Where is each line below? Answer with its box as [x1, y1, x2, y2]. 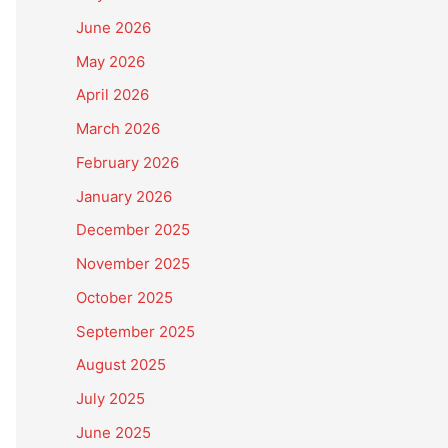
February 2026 [76, 152, 179, 172]
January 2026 [76, 186, 172, 206]
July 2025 [76, 389, 145, 409]
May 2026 [76, 51, 145, 71]
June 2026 [76, 17, 151, 37]
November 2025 [76, 254, 190, 274]
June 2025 [76, 422, 151, 442]
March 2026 [76, 119, 160, 139]
